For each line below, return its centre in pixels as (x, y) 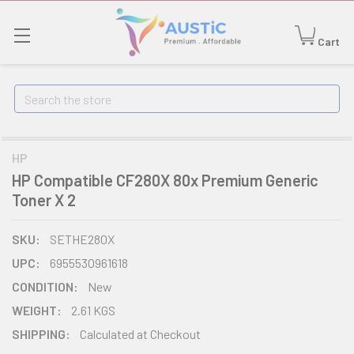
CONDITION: (45, 286)
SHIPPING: (41, 334)
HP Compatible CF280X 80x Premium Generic (165, 180)
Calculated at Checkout (140, 334)
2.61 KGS (93, 310)
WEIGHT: (37, 310)
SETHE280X (82, 239)
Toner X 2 (44, 200)
